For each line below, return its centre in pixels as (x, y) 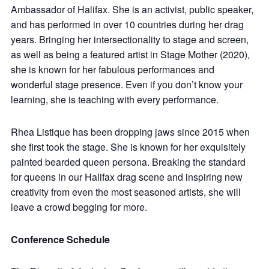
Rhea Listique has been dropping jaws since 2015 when (130, 131)
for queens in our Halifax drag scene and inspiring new (127, 177)
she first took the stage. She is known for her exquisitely (128, 147)
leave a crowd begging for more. (79, 207)
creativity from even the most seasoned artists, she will (126, 192)
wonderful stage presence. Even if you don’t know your (127, 84)
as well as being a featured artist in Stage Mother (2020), (130, 54)
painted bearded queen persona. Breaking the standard (128, 162)
